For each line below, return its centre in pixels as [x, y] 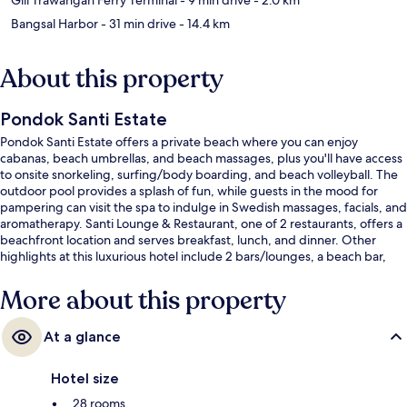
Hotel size [85, 378]
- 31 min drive [137, 23]
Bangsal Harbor [55, 23]
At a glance [82, 336]
